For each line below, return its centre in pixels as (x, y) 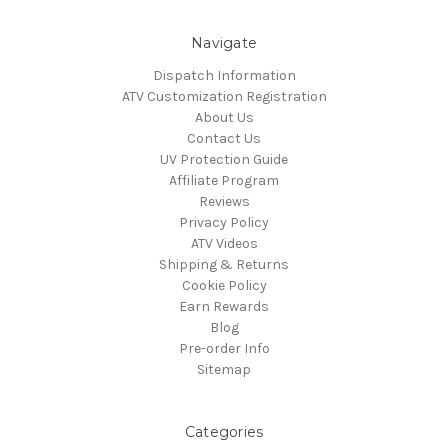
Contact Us (224, 139)
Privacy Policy (224, 223)
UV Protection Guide (224, 160)
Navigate (224, 43)
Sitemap (224, 370)
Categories (224, 432)
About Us (224, 118)
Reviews (224, 202)
